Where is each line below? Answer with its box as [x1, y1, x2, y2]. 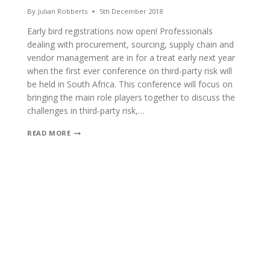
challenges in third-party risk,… [27, 105, 145, 117]
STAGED [70, 218, 100, 228]
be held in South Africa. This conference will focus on [27, 78, 233, 90]
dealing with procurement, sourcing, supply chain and [27, 39, 234, 51]
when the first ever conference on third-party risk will [27, 65, 233, 77]
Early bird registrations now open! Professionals [27, 25, 213, 37]
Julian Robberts [37, 7, 87, 16]
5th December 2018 [99, 7, 163, 16]
